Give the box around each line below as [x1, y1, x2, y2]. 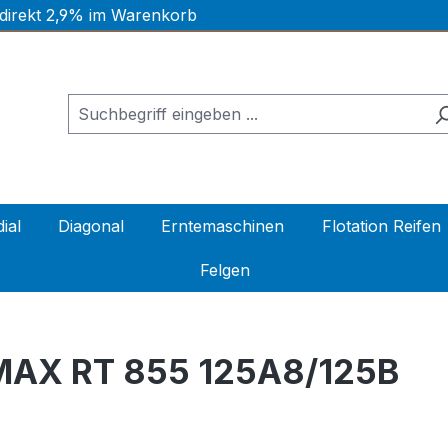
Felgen [199, 260, 250, 281]
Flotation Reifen [321, 216, 441, 237]
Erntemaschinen [161, 216, 285, 237]
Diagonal [57, 216, 124, 237]
